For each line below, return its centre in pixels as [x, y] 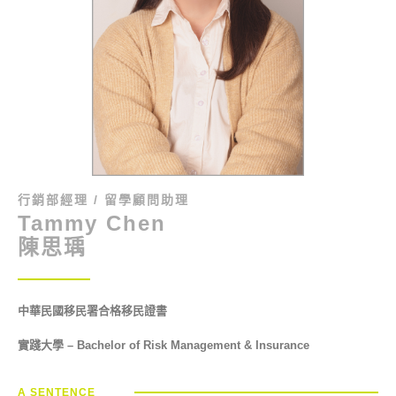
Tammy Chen [92, 223]
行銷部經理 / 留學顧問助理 [103, 200]
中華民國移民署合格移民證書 [94, 311]
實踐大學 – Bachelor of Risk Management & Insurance [164, 346]
